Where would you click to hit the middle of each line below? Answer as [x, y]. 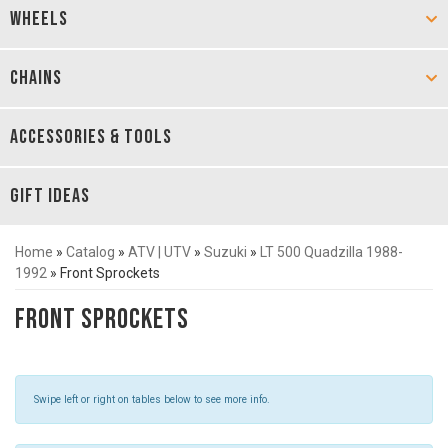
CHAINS [36, 78]
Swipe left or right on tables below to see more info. [152, 399]
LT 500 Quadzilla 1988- [331, 252]
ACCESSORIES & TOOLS [91, 137]
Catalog [90, 252]
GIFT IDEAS [50, 196]
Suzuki [225, 252]
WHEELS [39, 19]
